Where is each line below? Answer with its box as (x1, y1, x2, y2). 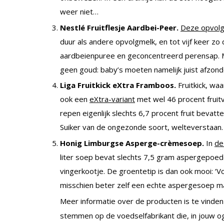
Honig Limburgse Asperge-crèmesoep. (60, 138, 206, 148)
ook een (60, 94, 89, 104)
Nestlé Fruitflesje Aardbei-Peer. (60, 22, 180, 32)
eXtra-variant (89, 94, 135, 104)
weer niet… (60, 6, 98, 16)
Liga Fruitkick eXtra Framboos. (60, 80, 178, 90)
